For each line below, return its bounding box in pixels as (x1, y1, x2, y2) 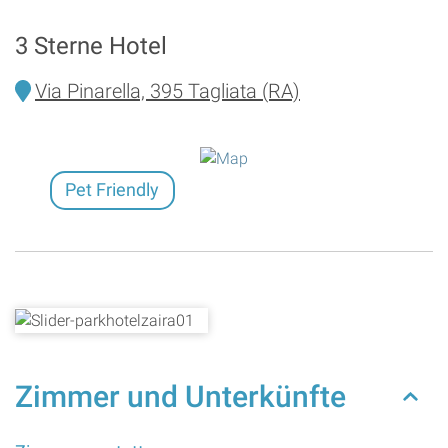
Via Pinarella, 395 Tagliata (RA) (35, 79, 300, 103)
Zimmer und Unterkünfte (15, 378, 346, 414)
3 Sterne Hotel (15, 32, 167, 60)
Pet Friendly (65, 180, 160, 201)
